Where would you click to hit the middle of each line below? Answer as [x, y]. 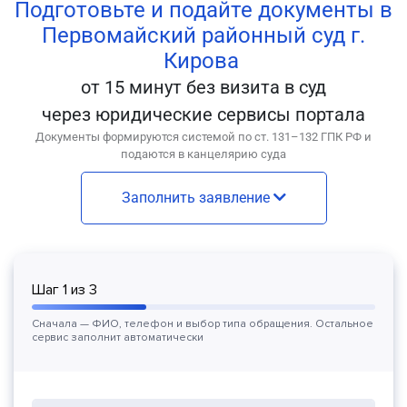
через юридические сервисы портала [203, 114]
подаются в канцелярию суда [203, 154]
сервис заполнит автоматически [118, 338]
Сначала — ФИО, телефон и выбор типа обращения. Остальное [203, 324]
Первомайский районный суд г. [203, 35]
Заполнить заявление [197, 198]
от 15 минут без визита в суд [203, 87]
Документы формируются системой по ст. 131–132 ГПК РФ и [203, 137]
